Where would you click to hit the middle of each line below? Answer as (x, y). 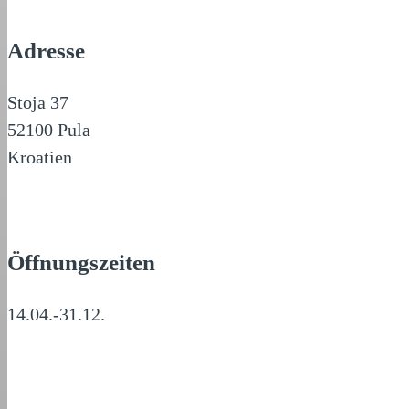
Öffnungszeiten (81, 262)
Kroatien (40, 157)
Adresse (46, 51)
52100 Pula (49, 130)
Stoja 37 (38, 102)
